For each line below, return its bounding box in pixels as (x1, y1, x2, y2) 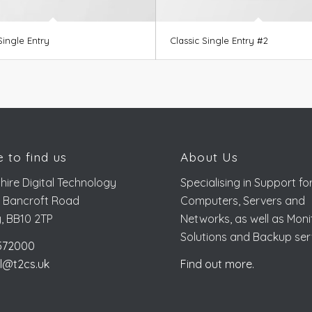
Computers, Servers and (180, 193, 306, 208)
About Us (180, 149, 239, 165)
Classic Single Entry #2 (169, 35, 268, 47)
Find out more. (180, 257, 255, 272)
